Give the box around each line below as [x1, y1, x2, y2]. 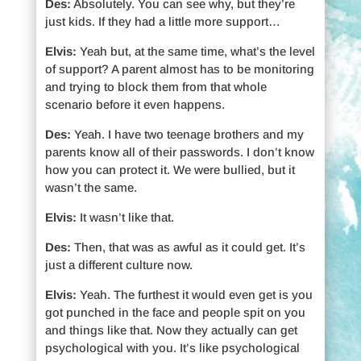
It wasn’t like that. [79, 210, 174, 224]
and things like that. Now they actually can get [44, 322, 297, 337]
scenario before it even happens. [44, 97, 225, 111]
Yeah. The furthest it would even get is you [76, 287, 313, 301]
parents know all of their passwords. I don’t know [44, 144, 314, 159]
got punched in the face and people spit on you [44, 305, 305, 319]
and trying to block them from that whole [44, 79, 267, 93]
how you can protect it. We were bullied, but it [44, 162, 295, 176]
